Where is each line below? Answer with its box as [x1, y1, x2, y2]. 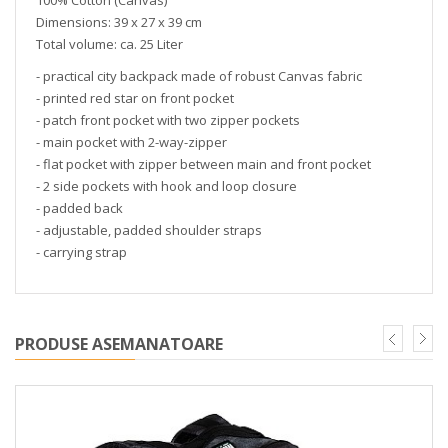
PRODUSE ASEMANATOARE [15, 333, 223, 355]
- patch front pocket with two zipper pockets [36, 111, 300, 129]
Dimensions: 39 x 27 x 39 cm [36, 13, 202, 31]
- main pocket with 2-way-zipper [36, 133, 227, 151]
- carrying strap [36, 243, 127, 261]
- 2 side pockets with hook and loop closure [36, 177, 297, 195]
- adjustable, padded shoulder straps [36, 221, 262, 239]
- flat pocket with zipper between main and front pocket [36, 155, 371, 173]
